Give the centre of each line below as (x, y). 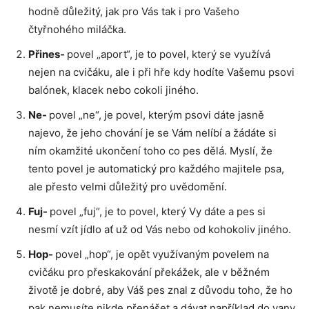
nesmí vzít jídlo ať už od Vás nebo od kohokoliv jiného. (160, 229)
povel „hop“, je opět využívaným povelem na (162, 254)
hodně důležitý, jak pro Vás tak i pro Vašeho (134, 11)
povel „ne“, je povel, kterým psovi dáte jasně (157, 114)
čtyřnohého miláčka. (77, 29)
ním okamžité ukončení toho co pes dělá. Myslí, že (150, 150)
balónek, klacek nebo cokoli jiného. (113, 90)
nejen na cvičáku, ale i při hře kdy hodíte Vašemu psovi (161, 72)
